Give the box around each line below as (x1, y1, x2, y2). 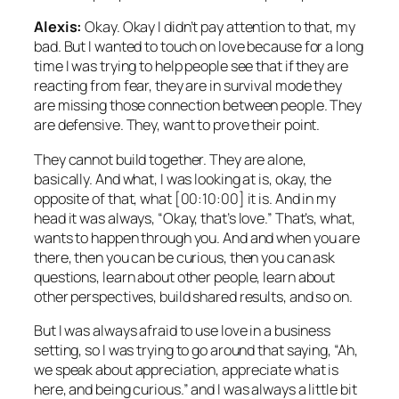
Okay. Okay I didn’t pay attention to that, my (82, 17, 355, 37)
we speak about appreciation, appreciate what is (34, 359, 339, 379)
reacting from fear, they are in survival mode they (34, 76, 342, 96)
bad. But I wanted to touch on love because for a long (34, 37, 363, 57)
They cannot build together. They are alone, (34, 149, 306, 169)
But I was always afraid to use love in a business (34, 320, 331, 340)
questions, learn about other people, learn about (34, 266, 336, 287)
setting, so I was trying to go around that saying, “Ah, (34, 339, 358, 360)
